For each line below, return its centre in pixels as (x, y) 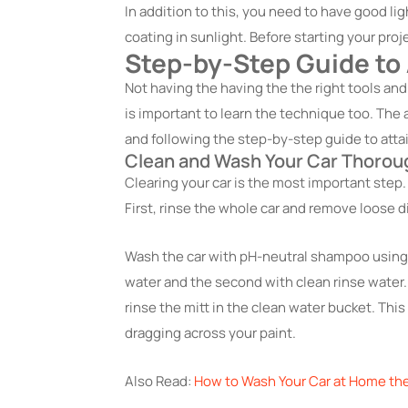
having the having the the (231, 88)
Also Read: (159, 381)
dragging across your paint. (210, 332)
